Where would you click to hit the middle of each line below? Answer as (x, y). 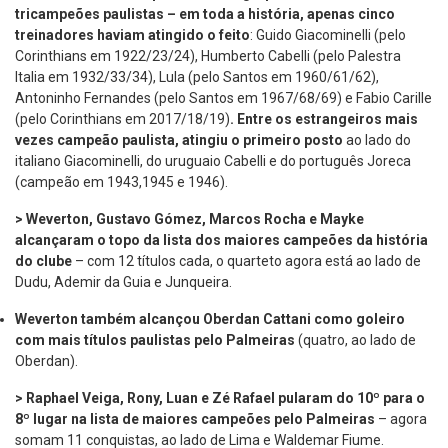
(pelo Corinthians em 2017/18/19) (122, 119)
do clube (45, 261)
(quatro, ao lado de (357, 340)
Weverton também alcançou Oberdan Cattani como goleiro (210, 319)
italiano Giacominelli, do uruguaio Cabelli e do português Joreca (213, 161)
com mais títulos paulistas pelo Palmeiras (156, 340)
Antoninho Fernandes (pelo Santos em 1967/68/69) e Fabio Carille (223, 98)
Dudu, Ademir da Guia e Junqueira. (123, 282)
